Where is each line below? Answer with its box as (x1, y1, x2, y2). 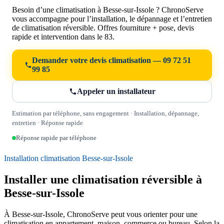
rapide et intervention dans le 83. (12, 32, 114, 41)
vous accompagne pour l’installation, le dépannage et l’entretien (12, 14, 212, 23)
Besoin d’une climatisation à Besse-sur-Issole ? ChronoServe (12, 5, 203, 14)
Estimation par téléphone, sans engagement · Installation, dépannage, (12, 109, 199, 117)
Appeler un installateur (76, 87, 155, 96)
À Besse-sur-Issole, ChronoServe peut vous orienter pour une (4, 210, 197, 219)
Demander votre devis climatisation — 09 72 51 (31, 56, 191, 65)
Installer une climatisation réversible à (4, 173, 202, 186)
